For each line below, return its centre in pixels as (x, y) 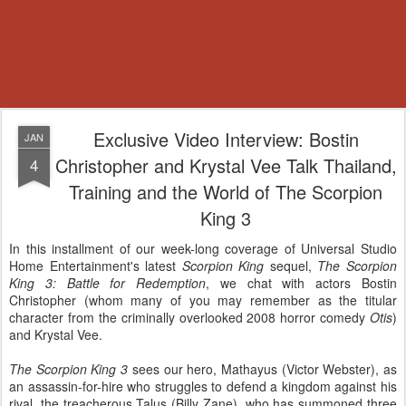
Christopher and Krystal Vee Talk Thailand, (226, 165)
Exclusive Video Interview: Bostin (226, 139)
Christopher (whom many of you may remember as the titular (203, 300)
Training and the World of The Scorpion (226, 192)
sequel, (291, 266)
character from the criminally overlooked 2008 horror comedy (189, 317)
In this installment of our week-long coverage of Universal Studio (203, 248)
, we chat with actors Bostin (302, 283)
